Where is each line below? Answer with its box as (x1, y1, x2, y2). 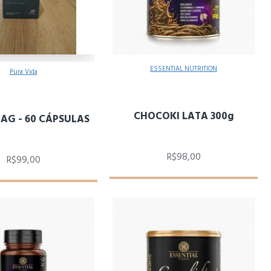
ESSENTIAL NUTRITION (150, 64, 217, 73)
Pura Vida (9, 67, 38, 76)
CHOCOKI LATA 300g (133, 109, 234, 123)
